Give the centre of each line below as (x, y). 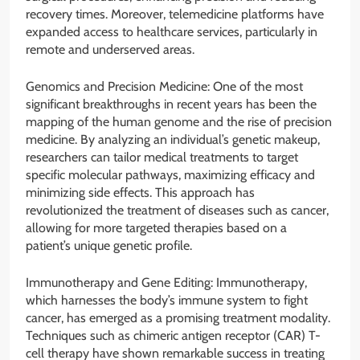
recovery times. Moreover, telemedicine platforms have (175, 14)
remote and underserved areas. (110, 50)
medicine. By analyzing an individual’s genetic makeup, (173, 140)
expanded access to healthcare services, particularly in (172, 32)
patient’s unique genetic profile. (109, 246)
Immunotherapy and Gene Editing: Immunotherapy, (166, 283)
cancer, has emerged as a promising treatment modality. (178, 318)
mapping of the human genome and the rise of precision (179, 122)
